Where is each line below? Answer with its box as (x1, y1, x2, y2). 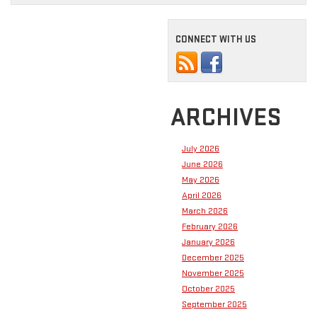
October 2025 (182, 283, 235, 295)
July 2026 (182, 143, 219, 155)
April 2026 (182, 190, 221, 202)
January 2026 (182, 236, 235, 248)
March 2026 (182, 205, 228, 217)
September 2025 (182, 299, 247, 311)
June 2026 (182, 158, 223, 171)
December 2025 (182, 252, 244, 264)
